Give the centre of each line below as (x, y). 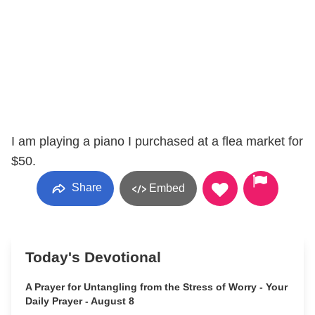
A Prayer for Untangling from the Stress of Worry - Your (156, 287)
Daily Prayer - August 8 (80, 301)
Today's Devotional (93, 257)
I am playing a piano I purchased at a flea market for (157, 141)
